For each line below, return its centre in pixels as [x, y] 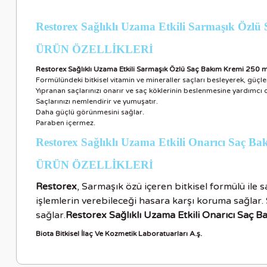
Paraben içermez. [66, 123]
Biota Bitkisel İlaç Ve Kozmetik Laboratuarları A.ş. [119, 234]
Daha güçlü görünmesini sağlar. [90, 112]
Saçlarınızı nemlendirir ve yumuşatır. [97, 102]
